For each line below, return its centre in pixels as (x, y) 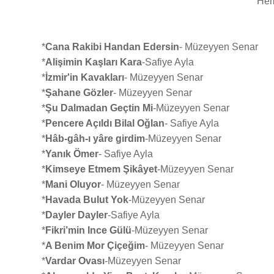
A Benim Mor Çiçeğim (95, 245)
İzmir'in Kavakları (85, 77)
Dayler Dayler (76, 215)
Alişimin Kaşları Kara (94, 62)
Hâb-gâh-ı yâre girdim (95, 138)
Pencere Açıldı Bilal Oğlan (105, 123)
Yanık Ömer (72, 154)
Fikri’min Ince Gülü (88, 230)
